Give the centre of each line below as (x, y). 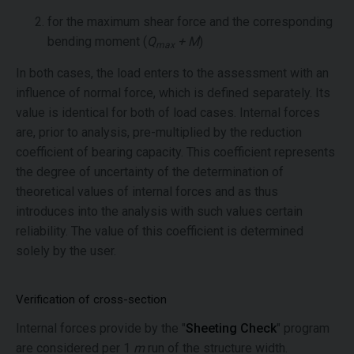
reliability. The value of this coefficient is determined (160, 231)
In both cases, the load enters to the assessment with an (172, 73)
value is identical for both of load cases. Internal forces (168, 113)
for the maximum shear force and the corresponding (190, 22)
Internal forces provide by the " (101, 328)
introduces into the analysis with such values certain (159, 211)
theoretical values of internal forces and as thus (147, 192)
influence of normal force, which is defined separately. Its (173, 93)
